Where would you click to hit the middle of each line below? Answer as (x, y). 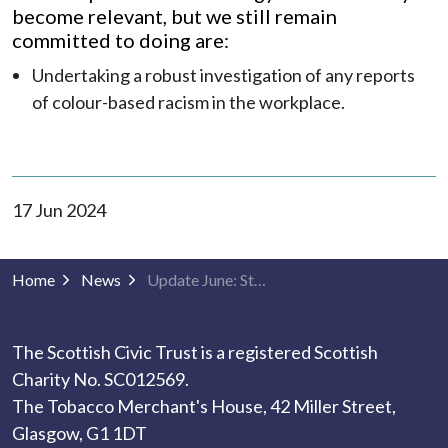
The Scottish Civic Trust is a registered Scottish (195, 352)
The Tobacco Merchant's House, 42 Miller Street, (204, 406)
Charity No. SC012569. (100, 379)
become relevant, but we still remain (174, 16)
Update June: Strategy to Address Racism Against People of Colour (260, 279)
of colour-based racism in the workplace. (188, 102)
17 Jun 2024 (59, 210)
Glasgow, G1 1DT (79, 433)
